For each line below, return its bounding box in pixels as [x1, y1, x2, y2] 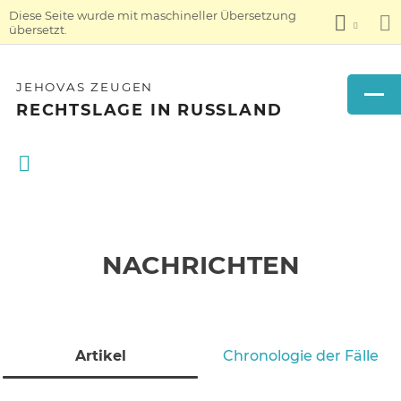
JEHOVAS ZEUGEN [16, 80, 154, 94]
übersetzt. [9, 21, 67, 37]
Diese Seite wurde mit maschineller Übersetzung [9, 7, 296, 22]
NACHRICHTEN [101, 250, 300, 280]
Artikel [74, 347, 126, 364]
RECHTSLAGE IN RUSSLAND [16, 100, 283, 119]
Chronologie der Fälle [223, 347, 379, 364]
